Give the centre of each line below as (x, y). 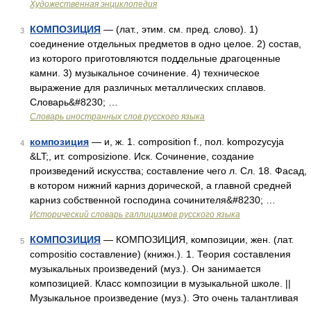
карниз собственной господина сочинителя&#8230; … (153, 200)
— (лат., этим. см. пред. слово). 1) (179, 29)
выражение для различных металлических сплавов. (148, 87)
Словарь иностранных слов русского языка (117, 117)
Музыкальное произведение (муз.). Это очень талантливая (164, 298)
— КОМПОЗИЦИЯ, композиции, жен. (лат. (197, 239)
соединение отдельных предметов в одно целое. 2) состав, (166, 44)
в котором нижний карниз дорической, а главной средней (161, 185)
